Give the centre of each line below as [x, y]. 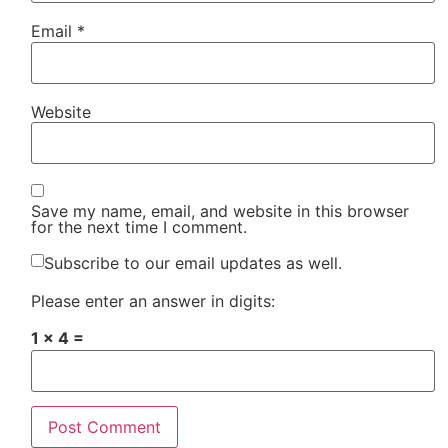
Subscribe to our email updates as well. [193, 262]
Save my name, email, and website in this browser [220, 210]
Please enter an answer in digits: [153, 301]
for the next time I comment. [139, 226]
